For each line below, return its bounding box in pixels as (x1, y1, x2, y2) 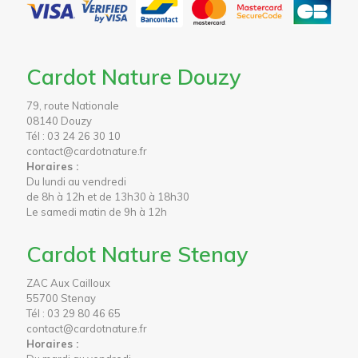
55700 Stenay (26, 292, 96, 305)
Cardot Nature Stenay (26, 241, 249, 268)
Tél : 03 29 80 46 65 (26, 307, 121, 320)
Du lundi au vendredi (26, 175, 126, 189)
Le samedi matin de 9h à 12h (26, 205, 167, 219)
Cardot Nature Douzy (26, 63, 241, 91)
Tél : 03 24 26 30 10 (26, 129, 121, 143)
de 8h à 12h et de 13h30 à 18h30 (26, 190, 189, 204)
